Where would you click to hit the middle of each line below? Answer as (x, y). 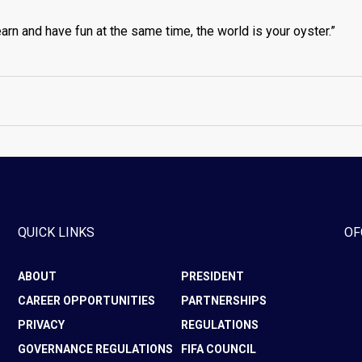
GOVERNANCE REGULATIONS (96, 349)
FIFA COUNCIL (218, 349)
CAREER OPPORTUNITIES (87, 301)
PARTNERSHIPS (223, 301)
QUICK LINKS (57, 232)
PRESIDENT (212, 276)
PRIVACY (42, 325)
